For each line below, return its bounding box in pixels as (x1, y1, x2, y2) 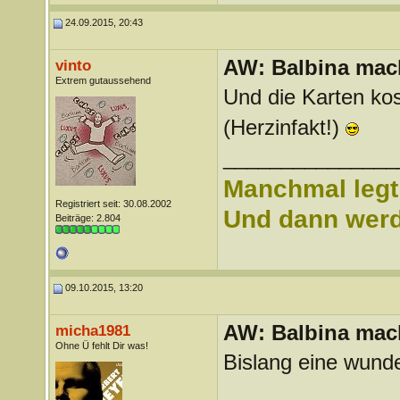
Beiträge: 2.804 (54, 212, 121, 223)
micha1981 (54, 321, 130, 339)
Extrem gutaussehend (54, 75, 151, 86)
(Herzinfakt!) (222, 115, 346, 139)
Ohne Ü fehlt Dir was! (54, 340, 148, 351)
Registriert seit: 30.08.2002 (54, 198, 171, 209)
